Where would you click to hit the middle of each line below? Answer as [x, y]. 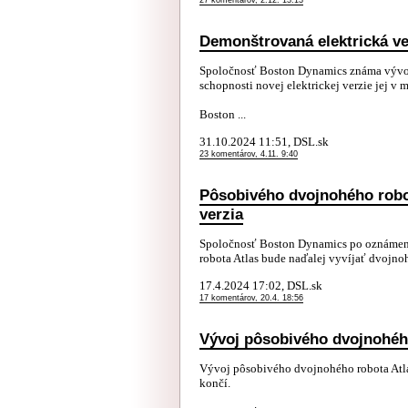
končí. [215, 383]
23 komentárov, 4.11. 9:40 [249, 154]
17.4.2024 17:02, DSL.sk [261, 286]
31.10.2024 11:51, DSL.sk [264, 142]
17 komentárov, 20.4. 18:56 [251, 298]
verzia [221, 214]
